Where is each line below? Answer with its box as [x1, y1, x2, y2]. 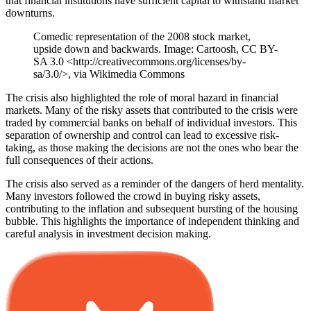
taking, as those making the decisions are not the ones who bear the [6, 142, 299, 154]
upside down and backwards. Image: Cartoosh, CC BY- [33, 43, 278, 56]
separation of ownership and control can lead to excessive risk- [6, 129, 279, 142]
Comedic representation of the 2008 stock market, [33, 31, 251, 43]
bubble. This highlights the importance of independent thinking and [6, 215, 299, 228]
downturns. [6, 7, 55, 19]
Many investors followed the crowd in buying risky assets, [6, 190, 260, 203]
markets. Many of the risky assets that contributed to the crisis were [6, 104, 298, 117]
